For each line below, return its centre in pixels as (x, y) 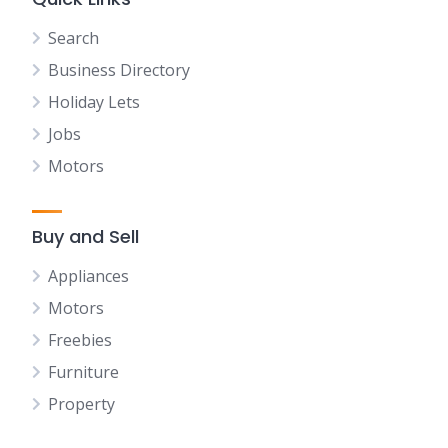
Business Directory (119, 70)
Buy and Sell (85, 236)
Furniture (83, 372)
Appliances (88, 276)
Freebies (80, 340)
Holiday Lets (94, 102)
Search (73, 38)
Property (81, 404)
